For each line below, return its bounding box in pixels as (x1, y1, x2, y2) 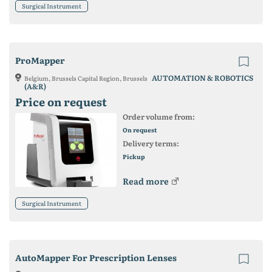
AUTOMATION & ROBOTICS (152, 72, 253, 83)
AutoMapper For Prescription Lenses (15, 251, 177, 263)
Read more (122, 174, 169, 187)
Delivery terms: (122, 137, 179, 149)
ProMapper (15, 53, 65, 66)
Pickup (122, 151, 145, 161)
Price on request (15, 93, 107, 110)
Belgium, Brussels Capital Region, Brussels (24, 73, 149, 83)
